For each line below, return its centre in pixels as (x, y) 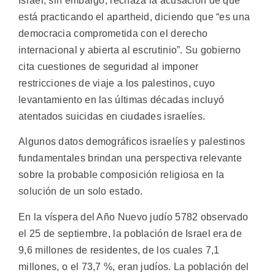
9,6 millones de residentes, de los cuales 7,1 (119, 250)
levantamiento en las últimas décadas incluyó (122, 100)
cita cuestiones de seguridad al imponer (109, 67)
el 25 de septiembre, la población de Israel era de (130, 233)
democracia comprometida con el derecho (113, 34)
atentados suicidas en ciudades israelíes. (112, 117)
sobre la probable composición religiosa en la (122, 175)
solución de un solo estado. (81, 192)
